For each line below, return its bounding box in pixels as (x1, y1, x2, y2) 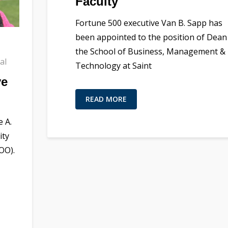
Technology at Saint (75, 60, 152, 71)
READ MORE (85, 94, 127, 104)
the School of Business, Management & (75, 45, 225, 57)
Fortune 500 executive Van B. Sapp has (75, 17, 222, 28)
